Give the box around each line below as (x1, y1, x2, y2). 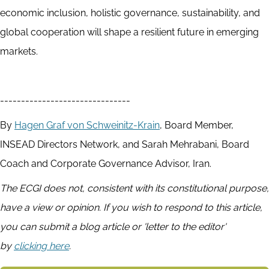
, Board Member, (160, 119, 234, 131)
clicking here (14, 240, 69, 252)
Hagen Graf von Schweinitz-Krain (14, 119, 160, 131)
